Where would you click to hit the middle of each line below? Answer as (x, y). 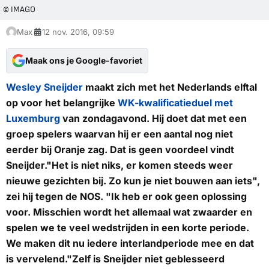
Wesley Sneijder (44, 87)
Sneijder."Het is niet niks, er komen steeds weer (119, 165)
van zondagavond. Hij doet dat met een (153, 119)
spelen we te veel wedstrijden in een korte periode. (128, 228)
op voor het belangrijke (62, 103)
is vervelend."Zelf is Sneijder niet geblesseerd (115, 259)
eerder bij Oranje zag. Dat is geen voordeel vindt (120, 150)
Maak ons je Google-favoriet (84, 61)
